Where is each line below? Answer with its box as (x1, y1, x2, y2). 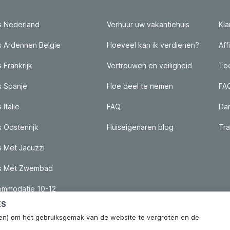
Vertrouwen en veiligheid (107, 61, 192, 70)
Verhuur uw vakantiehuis (107, 20, 189, 29)
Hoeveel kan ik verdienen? (107, 41, 199, 49)
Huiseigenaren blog (107, 123, 174, 131)
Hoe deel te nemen (107, 82, 173, 90)
